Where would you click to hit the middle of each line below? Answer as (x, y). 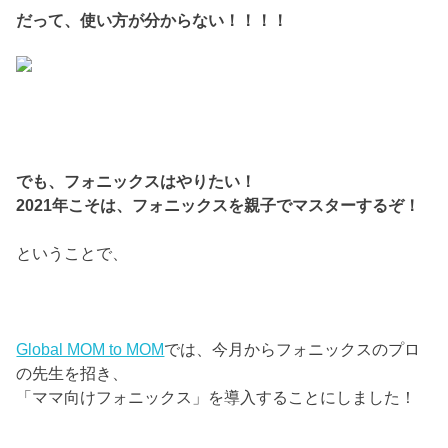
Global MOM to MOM (90, 348)
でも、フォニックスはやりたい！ (136, 180)
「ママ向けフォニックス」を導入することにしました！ (216, 396)
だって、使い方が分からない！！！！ (152, 20)
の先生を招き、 (72, 372)
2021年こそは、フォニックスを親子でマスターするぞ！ (218, 204)
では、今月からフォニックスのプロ (292, 348)
